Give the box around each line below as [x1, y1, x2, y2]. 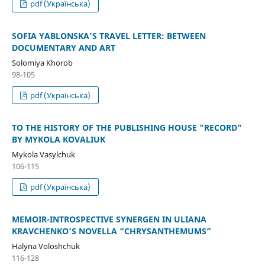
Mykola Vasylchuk [11, 148, 75, 160]
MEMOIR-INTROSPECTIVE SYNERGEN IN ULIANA [11, 213, 206, 225]
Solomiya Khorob [11, 57, 73, 68]
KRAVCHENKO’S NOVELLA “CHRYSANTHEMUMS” [11, 225, 211, 237]
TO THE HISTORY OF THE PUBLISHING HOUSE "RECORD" [11, 121, 242, 133]
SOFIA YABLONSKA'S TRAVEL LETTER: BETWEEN [11, 30, 206, 41]
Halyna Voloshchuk [11, 240, 80, 251]
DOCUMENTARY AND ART [11, 41, 115, 53]
